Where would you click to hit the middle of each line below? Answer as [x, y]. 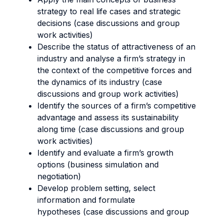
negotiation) [59, 176]
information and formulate [86, 200]
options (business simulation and [98, 165]
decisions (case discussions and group [109, 23]
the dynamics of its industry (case [100, 82]
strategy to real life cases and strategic [109, 11]
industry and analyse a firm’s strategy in [111, 58]
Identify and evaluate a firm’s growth [105, 153]
